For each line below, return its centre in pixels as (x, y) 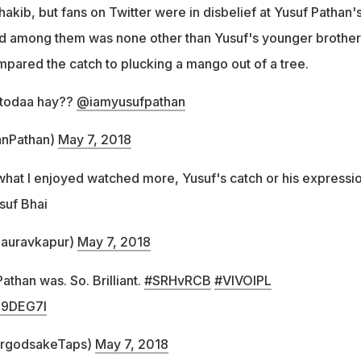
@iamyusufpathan (131, 102)
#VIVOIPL (243, 281)
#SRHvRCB (177, 281)
